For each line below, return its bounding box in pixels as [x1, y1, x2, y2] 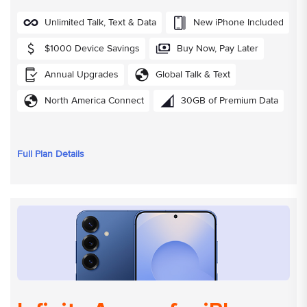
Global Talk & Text [156, 68, 230, 80]
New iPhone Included [193, 16, 284, 28]
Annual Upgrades [45, 68, 119, 80]
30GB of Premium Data [181, 94, 278, 106]
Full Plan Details [17, 147, 84, 160]
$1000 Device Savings [45, 42, 140, 54]
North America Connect [45, 94, 144, 106]
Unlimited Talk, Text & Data [45, 16, 156, 28]
